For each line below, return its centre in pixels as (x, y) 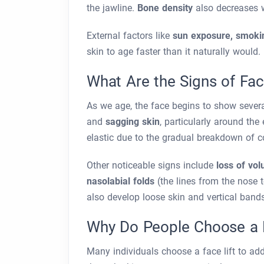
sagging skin (133, 122)
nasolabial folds (121, 181)
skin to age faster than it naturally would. (174, 52)
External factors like (130, 36)
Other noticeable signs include (151, 165)
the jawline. (112, 8)
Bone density (165, 8)
